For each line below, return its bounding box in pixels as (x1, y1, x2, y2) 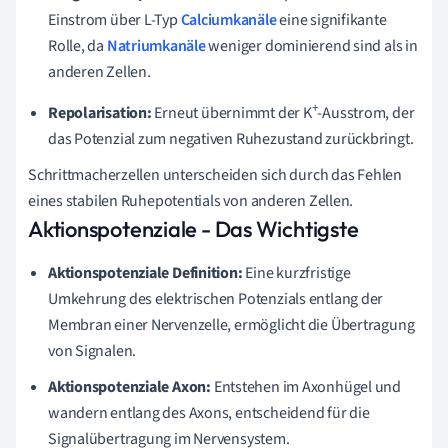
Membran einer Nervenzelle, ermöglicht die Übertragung (48, 313, 415, 336)
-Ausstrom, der (317, 101, 415, 124)
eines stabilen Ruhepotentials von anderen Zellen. (28, 189, 354, 212)
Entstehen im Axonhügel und (210, 375, 402, 398)
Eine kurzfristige (242, 261, 351, 284)
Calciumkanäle (180, 8, 277, 31)
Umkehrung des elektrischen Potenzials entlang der (48, 287, 384, 310)
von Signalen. (48, 339, 137, 362)
